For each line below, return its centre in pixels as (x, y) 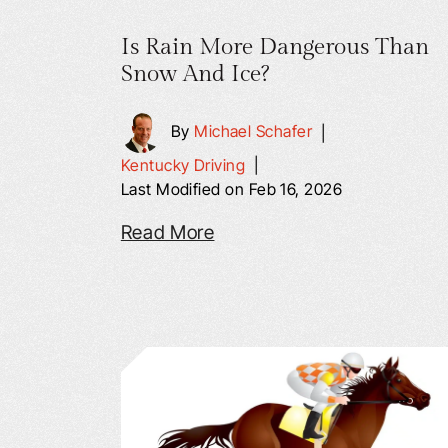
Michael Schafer (253, 131)
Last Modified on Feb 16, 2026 (231, 189)
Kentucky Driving (183, 165)
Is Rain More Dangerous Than (274, 47)
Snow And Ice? (194, 74)
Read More (167, 232)
